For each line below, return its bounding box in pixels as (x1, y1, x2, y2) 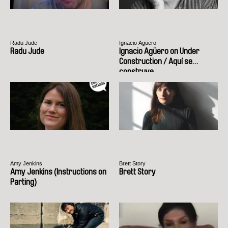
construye (119, 67, 154, 76)
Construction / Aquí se (119, 56, 192, 66)
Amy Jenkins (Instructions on (10, 167, 106, 176)
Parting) (10, 177, 37, 186)
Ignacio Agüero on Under (119, 46, 199, 55)
